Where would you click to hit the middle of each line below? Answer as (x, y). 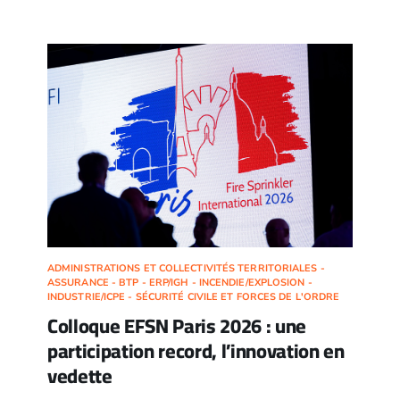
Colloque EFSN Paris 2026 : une (177, 326)
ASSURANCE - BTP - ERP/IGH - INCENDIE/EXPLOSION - (179, 283)
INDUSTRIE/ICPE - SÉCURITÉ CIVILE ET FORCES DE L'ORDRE (193, 297)
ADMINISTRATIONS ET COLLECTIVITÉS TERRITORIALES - (186, 269)
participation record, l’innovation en (196, 351)
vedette (79, 376)
